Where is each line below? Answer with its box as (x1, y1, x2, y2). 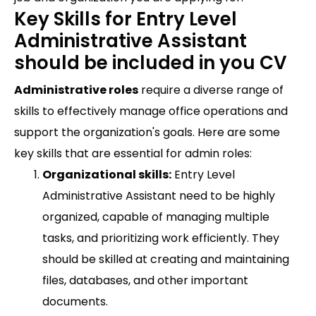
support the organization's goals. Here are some (14, 124, 280, 141)
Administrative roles (14, 82, 138, 99)
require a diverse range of (138, 82, 284, 99)
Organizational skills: (42, 166, 171, 183)
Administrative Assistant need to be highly (42, 188, 275, 205)
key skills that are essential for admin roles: (14, 145, 252, 162)
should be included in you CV (14, 50, 286, 76)
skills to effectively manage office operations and (14, 103, 288, 120)
